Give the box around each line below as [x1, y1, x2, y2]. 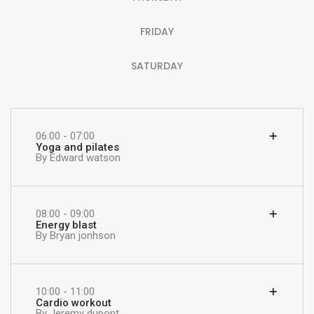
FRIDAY [140, 24, 174, 39]
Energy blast [36, 219, 97, 232]
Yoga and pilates [36, 141, 119, 154]
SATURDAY [131, 58, 183, 73]
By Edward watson [36, 151, 121, 165]
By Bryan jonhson [36, 229, 116, 243]
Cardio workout [36, 296, 111, 310]
